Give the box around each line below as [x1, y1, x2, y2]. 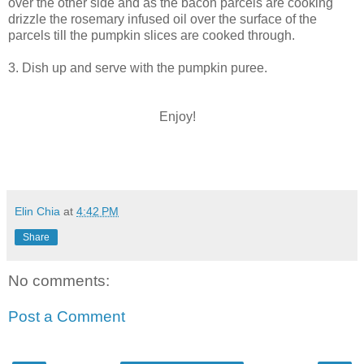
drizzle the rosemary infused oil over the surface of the [8, 12, 317, 27]
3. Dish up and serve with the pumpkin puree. [8, 61, 267, 76]
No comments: [8, 272, 110, 290]
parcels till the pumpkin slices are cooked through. [8, 28, 295, 43]
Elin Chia [15, 205, 60, 219]
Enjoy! [158, 110, 206, 124]
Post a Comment [8, 307, 125, 325]
